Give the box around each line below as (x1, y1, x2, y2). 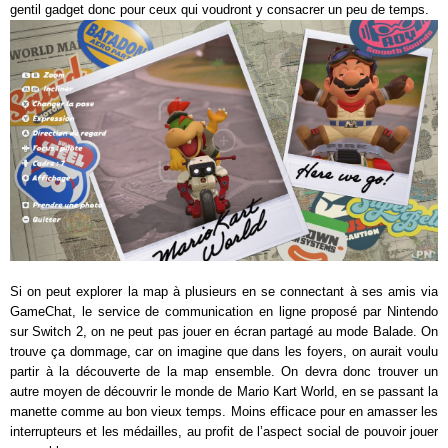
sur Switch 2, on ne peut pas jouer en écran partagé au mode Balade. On (10, 324, 438, 339)
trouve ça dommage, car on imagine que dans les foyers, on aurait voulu (10, 344, 438, 359)
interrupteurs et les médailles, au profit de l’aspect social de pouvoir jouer (10, 424, 438, 439)
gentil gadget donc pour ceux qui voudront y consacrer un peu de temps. (10, 2, 429, 18)
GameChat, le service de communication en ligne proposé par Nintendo (10, 304, 438, 319)
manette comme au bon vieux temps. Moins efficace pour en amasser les (10, 404, 438, 419)
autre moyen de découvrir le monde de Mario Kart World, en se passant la (10, 384, 438, 399)
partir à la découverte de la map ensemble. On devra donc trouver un (10, 364, 438, 379)
